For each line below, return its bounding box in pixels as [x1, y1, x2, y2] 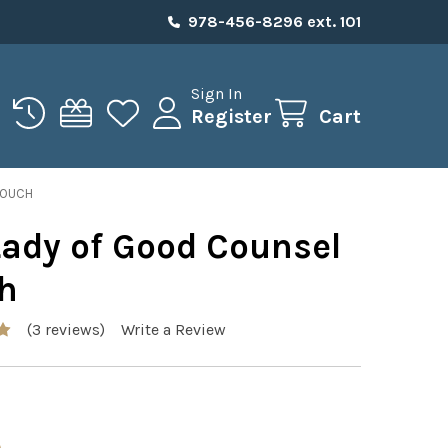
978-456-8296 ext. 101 [188, 12, 361, 31]
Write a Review [120, 320, 226, 340]
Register [191, 104, 272, 128]
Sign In [191, 83, 242, 103]
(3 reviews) [26, 320, 105, 340]
